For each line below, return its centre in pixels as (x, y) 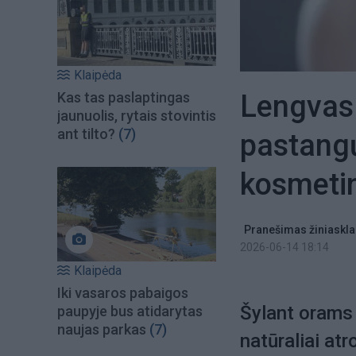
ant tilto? (86, 134)
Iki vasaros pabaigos (123, 292)
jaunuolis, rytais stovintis (137, 116)
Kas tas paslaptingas (124, 98)
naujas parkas (102, 329)
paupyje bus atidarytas (130, 311)
